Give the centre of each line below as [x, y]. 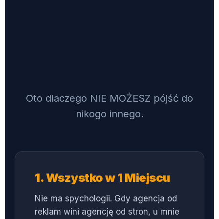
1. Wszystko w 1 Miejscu [102, 178]
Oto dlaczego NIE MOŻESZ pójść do [109, 99]
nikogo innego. [109, 114]
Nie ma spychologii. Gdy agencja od [106, 199]
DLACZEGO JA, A [109, 35]
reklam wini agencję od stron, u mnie [107, 212]
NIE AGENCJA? [109, 62]
